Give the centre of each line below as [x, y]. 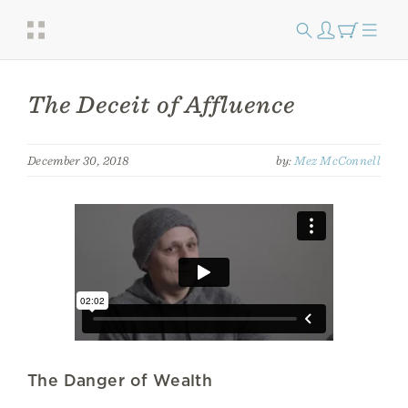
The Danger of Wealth [120, 380]
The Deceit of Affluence [161, 104]
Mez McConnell [337, 160]
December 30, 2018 [78, 160]
